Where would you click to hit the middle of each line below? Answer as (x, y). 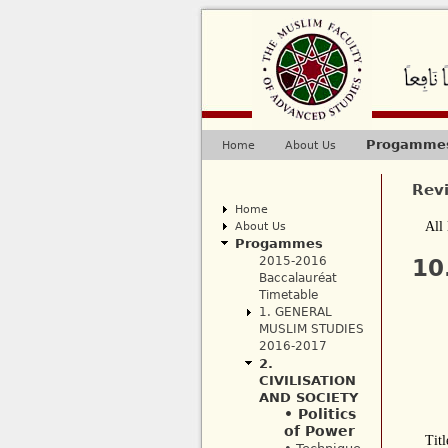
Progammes (278, 244)
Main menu (255, 155)
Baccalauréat (297, 278)
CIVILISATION (307, 381)
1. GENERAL (295, 312)
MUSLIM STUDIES (311, 329)
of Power (319, 431)
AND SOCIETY (308, 398)
